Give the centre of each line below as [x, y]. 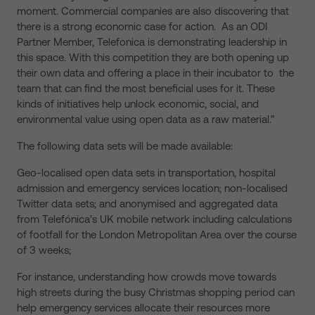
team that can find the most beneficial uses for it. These [146, 88]
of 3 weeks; [44, 250]
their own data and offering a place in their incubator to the [155, 73]
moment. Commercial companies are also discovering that [153, 11]
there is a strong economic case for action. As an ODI [142, 26]
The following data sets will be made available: [125, 146]
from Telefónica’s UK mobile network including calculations [154, 219]
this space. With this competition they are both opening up [153, 57]
